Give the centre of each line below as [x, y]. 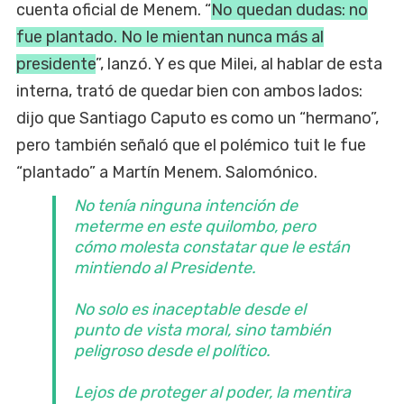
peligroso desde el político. [172, 350]
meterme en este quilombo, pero [195, 226]
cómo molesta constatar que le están [212, 247]
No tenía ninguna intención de [186, 205]
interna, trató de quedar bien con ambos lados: [189, 91]
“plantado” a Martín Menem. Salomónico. [167, 172]
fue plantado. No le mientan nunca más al [170, 37]
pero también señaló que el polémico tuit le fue [191, 145]
